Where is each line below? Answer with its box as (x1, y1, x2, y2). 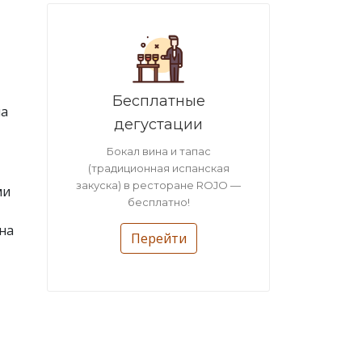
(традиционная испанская (87, 162, 229, 175)
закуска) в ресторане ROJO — (76, 179, 241, 192)
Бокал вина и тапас (106, 145, 211, 158)
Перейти (130, 229, 187, 248)
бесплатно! (127, 196, 190, 209)
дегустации (114, 116, 203, 134)
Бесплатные (112, 92, 205, 111)
